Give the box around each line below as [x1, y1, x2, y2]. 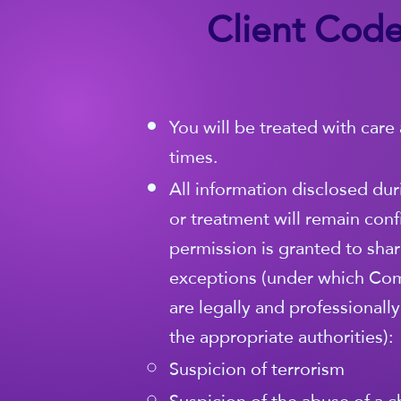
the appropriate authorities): [169, 320, 394, 354]
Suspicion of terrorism [169, 352, 345, 386]
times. [169, 140, 218, 174]
